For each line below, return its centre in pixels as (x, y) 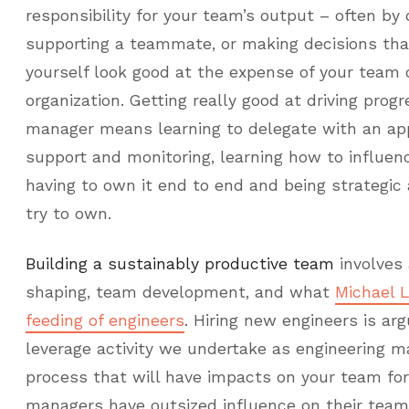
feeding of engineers (105, 320)
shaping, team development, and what (180, 292)
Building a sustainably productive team (180, 264)
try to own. (68, 214)
